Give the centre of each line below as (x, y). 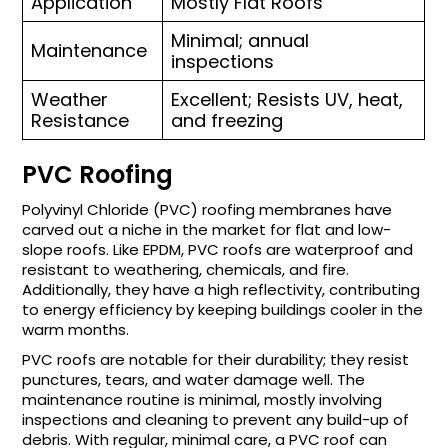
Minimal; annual (240, 40)
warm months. (76, 329)
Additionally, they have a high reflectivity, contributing (221, 289)
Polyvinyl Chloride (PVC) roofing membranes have (207, 209)
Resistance (80, 120)
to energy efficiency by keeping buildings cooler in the (223, 309)
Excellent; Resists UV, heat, (287, 99)
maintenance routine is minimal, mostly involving (202, 399)
